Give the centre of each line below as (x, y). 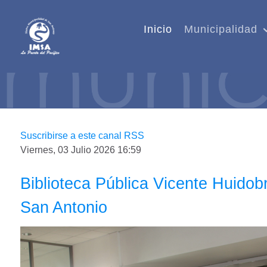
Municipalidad (221, 29)
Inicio (158, 29)
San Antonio (64, 207)
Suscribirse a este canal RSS (82, 136)
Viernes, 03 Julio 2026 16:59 (81, 150)
